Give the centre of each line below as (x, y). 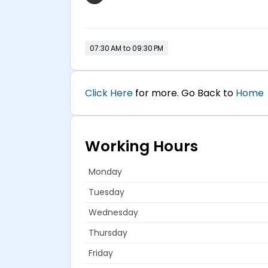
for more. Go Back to (184, 93)
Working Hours (141, 146)
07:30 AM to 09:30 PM (127, 48)
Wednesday (113, 212)
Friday (101, 253)
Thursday (108, 233)
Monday (105, 172)
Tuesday (106, 192)
